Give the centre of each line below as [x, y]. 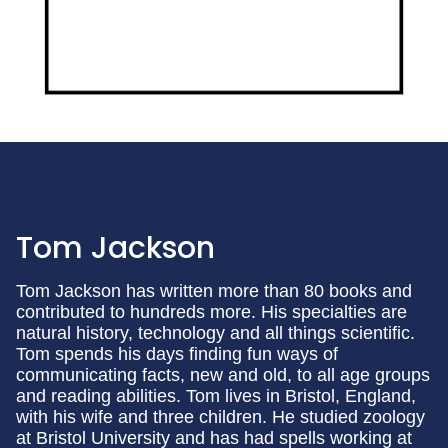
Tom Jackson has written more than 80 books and [214, 291]
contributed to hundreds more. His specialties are [211, 312]
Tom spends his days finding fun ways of [177, 354]
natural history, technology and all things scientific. [215, 333]
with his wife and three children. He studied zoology [220, 417]
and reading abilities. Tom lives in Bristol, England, [216, 396]
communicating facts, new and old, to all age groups [223, 375]
